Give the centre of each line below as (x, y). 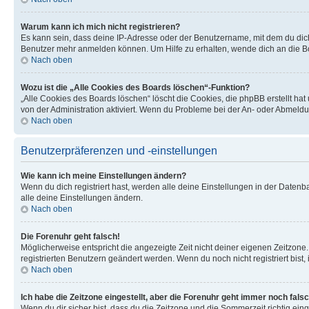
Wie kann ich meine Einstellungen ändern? (103, 176)
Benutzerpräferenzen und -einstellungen (119, 150)
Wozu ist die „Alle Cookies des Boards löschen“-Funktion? (135, 87)
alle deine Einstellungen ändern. (82, 198)
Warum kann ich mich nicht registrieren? (100, 27)
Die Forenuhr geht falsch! (70, 236)
